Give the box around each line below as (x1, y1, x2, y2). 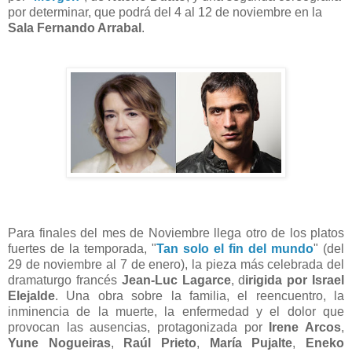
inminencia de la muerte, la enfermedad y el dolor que (8, 305, 344, 319)
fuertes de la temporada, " (8, 242, 156, 256)
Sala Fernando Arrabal (8, 21, 141, 35)
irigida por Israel (245, 273, 345, 288)
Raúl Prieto (123, 336, 197, 350)
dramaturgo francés (8, 273, 122, 288)
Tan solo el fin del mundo (156, 242, 313, 256)
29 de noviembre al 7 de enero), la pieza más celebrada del (8, 258, 344, 272)
